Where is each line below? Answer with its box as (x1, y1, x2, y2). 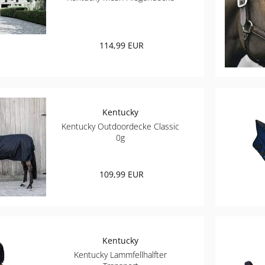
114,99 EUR (99, 39, 144, 51)
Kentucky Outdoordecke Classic (62, 120, 180, 132)
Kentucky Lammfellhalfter (74, 249, 167, 261)
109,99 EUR (99, 168, 144, 180)
